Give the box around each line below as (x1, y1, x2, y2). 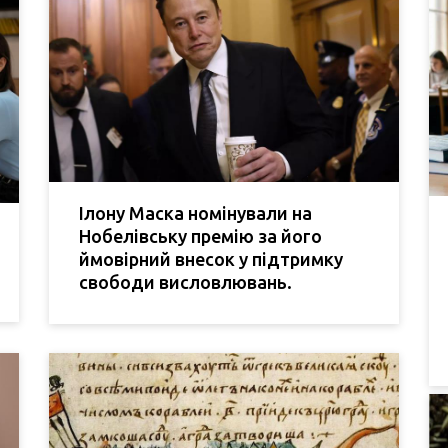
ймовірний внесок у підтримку (79, 248, 343, 269)
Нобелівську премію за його (79, 225, 322, 246)
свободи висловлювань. (79, 271, 292, 292)
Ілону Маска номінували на (79, 202, 312, 223)
